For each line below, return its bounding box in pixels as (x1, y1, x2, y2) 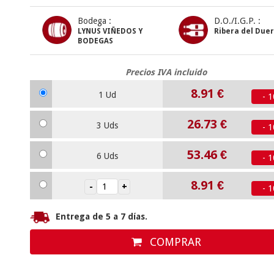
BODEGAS (78, 37, 113, 45)
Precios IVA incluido (125, 67, 207, 77)
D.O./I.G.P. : (213, 16, 261, 26)
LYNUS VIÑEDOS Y (78, 27, 143, 35)
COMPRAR (146, 235, 201, 248)
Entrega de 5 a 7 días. (56, 212, 147, 221)
